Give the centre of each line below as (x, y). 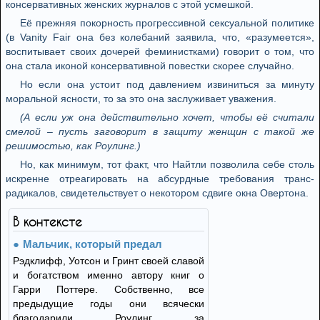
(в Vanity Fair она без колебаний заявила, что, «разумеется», (160, 37)
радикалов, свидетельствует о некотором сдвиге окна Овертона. (157, 193)
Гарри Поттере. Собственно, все (109, 289)
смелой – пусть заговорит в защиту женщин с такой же (160, 131)
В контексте (47, 221)
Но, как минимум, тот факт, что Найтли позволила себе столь (167, 164)
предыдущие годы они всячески (109, 304)
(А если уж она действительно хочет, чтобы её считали (167, 117)
